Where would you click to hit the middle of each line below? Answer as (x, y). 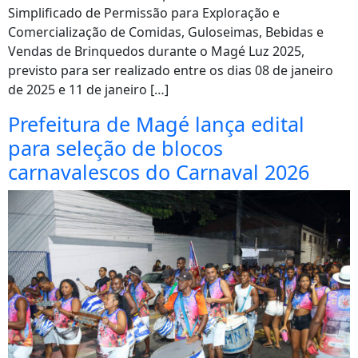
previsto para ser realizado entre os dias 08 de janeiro (171, 70)
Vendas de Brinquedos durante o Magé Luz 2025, (156, 51)
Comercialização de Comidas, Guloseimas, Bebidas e (166, 32)
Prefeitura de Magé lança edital (156, 124)
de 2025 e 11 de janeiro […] (88, 89)
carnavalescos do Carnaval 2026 (159, 172)
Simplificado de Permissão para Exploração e (144, 13)
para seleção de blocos (115, 148)
